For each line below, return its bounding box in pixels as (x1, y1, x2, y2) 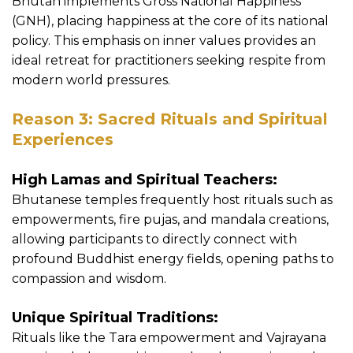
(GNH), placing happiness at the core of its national (12, 13, 329, 29)
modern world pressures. (12, 72, 170, 88)
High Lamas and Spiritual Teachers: (12, 171, 281, 189)
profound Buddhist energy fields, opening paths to (12, 251, 334, 267)
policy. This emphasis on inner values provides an (12, 33, 316, 49)
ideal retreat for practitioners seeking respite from (12, 53, 325, 69)
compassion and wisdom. (12, 271, 166, 287)
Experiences (12, 130, 113, 150)
